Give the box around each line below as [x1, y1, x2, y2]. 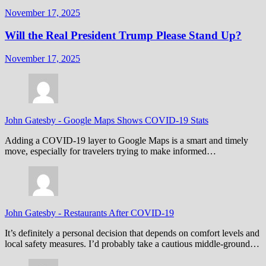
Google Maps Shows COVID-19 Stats [64, 115, 208, 126]
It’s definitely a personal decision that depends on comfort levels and [5, 228, 259, 239]
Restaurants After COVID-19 [64, 208, 174, 218]
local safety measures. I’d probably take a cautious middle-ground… [5, 239, 259, 249]
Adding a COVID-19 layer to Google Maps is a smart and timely [5, 135, 248, 146]
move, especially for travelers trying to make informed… [5, 146, 216, 157]
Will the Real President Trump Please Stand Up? [5, 29, 242, 42]
